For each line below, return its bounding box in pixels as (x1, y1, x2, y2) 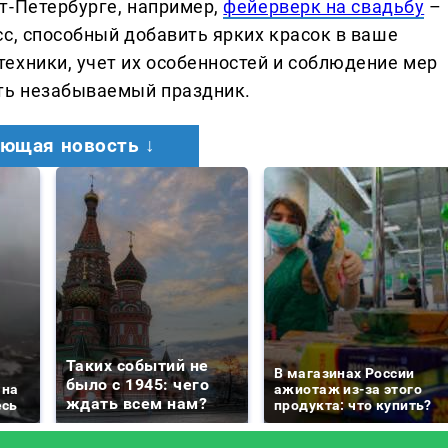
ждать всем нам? (66, 393, 208, 413)
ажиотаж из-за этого (274, 380, 422, 397)
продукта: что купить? (274, 396, 432, 413)
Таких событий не (66, 355, 209, 375)
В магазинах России (274, 364, 415, 381)
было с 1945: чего (66, 374, 210, 394)
